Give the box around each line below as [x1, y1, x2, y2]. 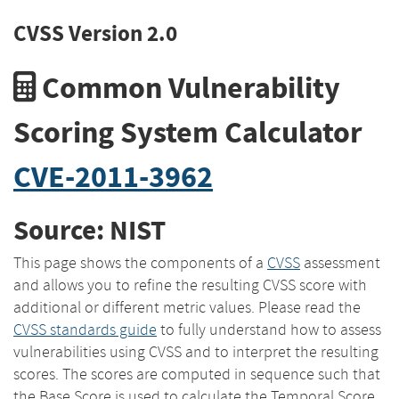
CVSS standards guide [13, 319, 157, 339]
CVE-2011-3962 [13, 156, 213, 197]
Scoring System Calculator [13, 111, 362, 152]
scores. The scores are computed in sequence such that [13, 363, 380, 384]
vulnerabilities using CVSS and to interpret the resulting [13, 341, 379, 362]
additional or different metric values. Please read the [13, 297, 361, 317]
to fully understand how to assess [157, 319, 381, 339]
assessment [300, 252, 380, 273]
